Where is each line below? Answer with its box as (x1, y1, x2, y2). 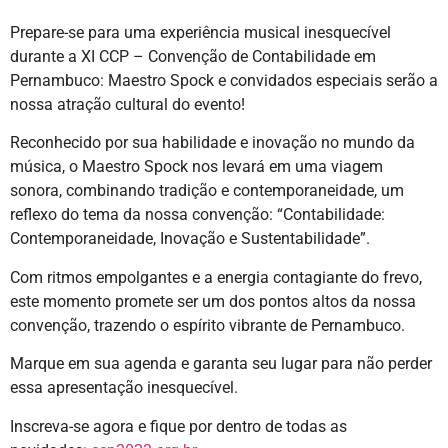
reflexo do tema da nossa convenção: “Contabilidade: (10, 205, 385, 225)
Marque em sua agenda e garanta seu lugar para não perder (10, 354, 432, 374)
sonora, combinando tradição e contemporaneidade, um (10, 181, 404, 201)
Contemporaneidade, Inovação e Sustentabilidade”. (10, 229, 370, 249)
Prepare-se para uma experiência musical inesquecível (10, 23, 391, 43)
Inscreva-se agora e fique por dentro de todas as (10, 416, 347, 436)
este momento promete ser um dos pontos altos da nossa (10, 291, 416, 311)
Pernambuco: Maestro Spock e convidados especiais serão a (10, 71, 438, 91)
